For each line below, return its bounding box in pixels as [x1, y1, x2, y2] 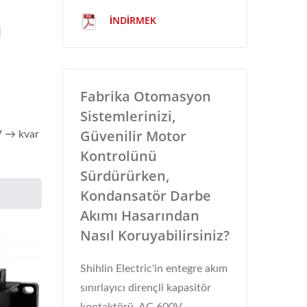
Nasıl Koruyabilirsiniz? [80, 226, 230, 245]
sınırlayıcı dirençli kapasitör [80, 282, 211, 293]
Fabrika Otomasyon [80, 87, 211, 106]
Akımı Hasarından [80, 206, 199, 225]
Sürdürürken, [80, 167, 169, 185]
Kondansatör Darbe [80, 186, 211, 205]
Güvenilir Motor [80, 127, 186, 145]
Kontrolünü [80, 147, 157, 165]
